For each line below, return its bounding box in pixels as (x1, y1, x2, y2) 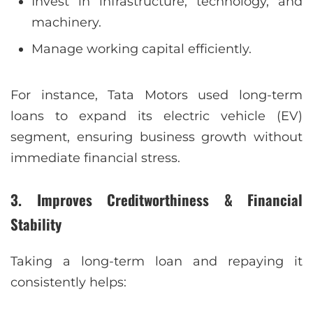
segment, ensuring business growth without (10, 129, 303, 145)
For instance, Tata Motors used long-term (10, 87, 303, 103)
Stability (10, 213, 61, 235)
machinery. (31, 15, 101, 31)
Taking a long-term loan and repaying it (10, 254, 303, 270)
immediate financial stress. (10, 150, 180, 166)
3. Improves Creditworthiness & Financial (10, 189, 303, 211)
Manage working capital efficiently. (31, 41, 252, 57)
